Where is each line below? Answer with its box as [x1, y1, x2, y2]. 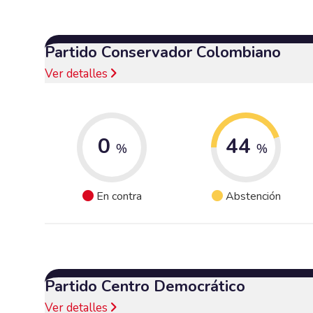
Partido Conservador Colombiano [45, 41, 281, 63]
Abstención [225, 189, 281, 205]
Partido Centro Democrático [45, 275, 245, 297]
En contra [96, 189, 142, 205]
